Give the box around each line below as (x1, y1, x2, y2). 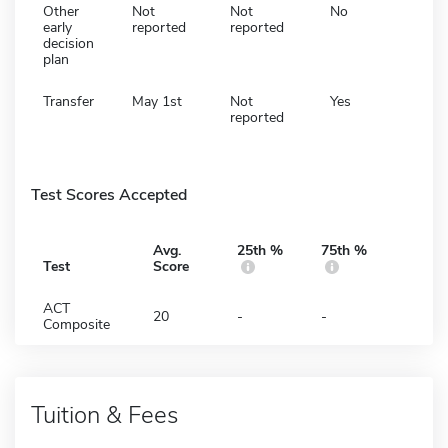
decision (43, 33, 94, 53)
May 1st (132, 91, 182, 111)
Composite (43, 314, 110, 334)
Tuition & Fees (31, 398, 178, 431)
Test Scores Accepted (31, 183, 187, 206)
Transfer (43, 91, 94, 111)
